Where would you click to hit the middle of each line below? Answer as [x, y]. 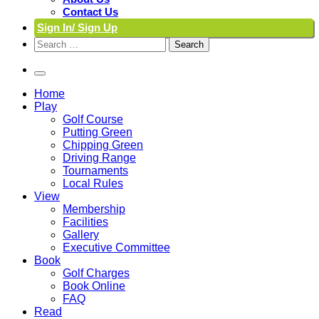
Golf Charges [96, 273]
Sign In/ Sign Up [77, 27]
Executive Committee [116, 247]
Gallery [81, 235]
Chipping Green [103, 145]
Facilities [85, 222]
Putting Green [98, 132]
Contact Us [90, 12]
